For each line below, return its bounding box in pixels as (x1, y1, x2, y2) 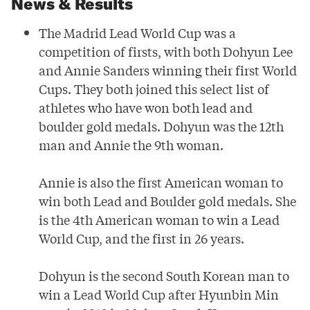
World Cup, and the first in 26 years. (39, 229, 244, 248)
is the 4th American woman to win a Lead (39, 210, 280, 229)
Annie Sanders (64, 61, 149, 80)
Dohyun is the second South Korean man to (39, 266, 289, 285)
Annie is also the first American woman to (39, 173, 283, 192)
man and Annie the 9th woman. (39, 136, 224, 154)
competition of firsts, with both (39, 42, 223, 61)
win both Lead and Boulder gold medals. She (39, 192, 296, 210)
